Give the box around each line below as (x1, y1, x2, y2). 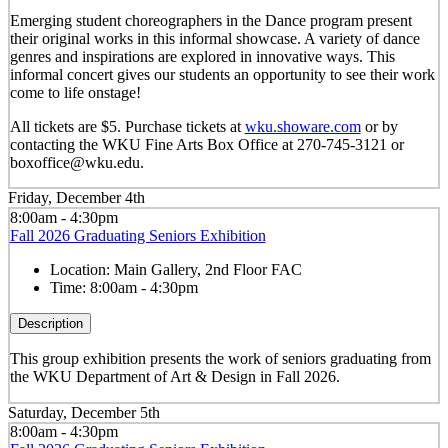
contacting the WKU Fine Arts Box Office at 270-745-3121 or (9, 135, 404, 153)
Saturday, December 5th (8, 403, 160, 421)
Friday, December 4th (8, 189, 145, 207)
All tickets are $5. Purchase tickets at (9, 117, 245, 135)
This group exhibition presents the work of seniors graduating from (9, 350, 431, 368)
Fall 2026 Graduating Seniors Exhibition (9, 227, 266, 245)
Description (17, 316, 83, 332)
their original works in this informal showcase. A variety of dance (9, 29, 420, 47)
